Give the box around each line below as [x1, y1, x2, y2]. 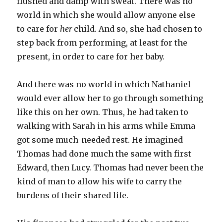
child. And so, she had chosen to [72, 23, 203, 34]
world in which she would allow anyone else [17, 9, 196, 20]
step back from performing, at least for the [17, 37, 188, 48]
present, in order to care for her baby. [17, 51, 165, 61]
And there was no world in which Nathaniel [17, 79, 191, 89]
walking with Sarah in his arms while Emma [17, 120, 196, 131]
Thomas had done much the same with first [17, 148, 192, 159]
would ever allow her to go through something [17, 93, 204, 103]
